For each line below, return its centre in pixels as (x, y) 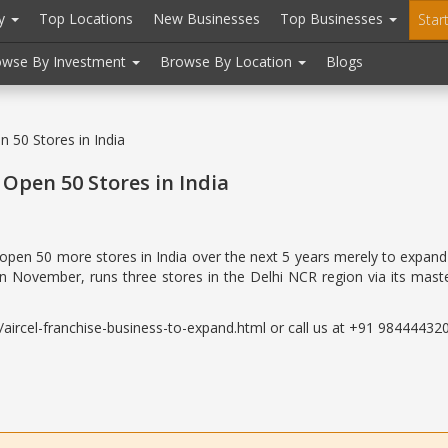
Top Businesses (333, 18)
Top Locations (86, 18)
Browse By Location (228, 61)
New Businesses (206, 18)
